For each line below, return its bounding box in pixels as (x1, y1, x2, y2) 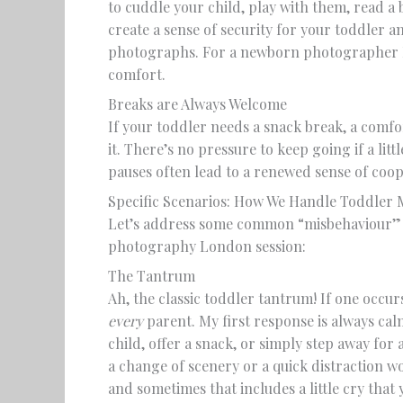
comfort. (108, 65, 166, 84)
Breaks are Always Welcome (108, 94, 287, 113)
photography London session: (108, 237, 306, 255)
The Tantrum (108, 266, 195, 285)
